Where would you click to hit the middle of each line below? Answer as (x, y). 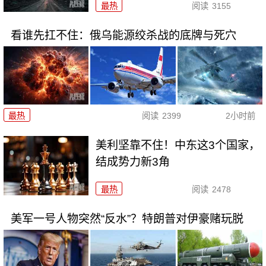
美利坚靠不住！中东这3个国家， (178, 145)
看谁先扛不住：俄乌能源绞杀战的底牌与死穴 (123, 35)
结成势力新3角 (133, 161)
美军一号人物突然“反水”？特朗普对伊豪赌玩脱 (127, 218)
